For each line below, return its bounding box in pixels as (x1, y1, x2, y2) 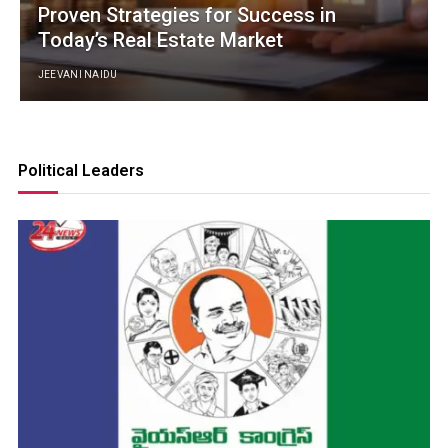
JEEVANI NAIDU (37, 68, 118, 80)
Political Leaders (18, 160, 144, 180)
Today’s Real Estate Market (37, 27, 283, 52)
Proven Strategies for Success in (37, 2, 336, 27)
